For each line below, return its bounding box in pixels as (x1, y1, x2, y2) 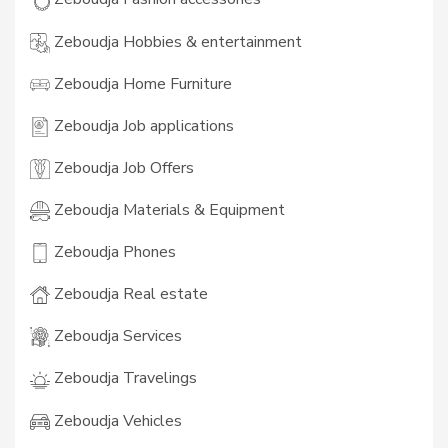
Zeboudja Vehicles (50, 409, 182, 432)
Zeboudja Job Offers (50, 156, 194, 179)
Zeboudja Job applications (50, 114, 234, 137)
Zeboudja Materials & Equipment (50, 198, 285, 221)
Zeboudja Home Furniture (50, 72, 232, 95)
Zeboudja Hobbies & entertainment (50, 30, 302, 53)
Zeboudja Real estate (50, 283, 208, 306)
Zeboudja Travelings (50, 367, 197, 390)
